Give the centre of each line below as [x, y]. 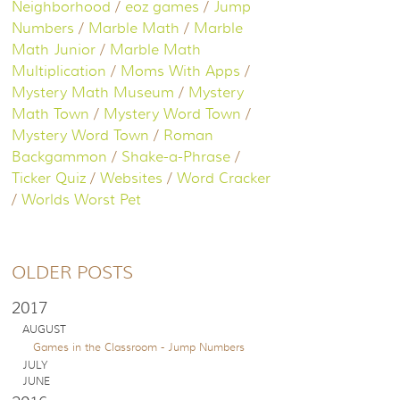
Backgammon [60, 157]
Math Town [51, 114]
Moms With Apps [181, 71]
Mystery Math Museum [93, 93]
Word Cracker [224, 179]
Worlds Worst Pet [82, 200]
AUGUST [45, 329]
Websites [132, 179]
